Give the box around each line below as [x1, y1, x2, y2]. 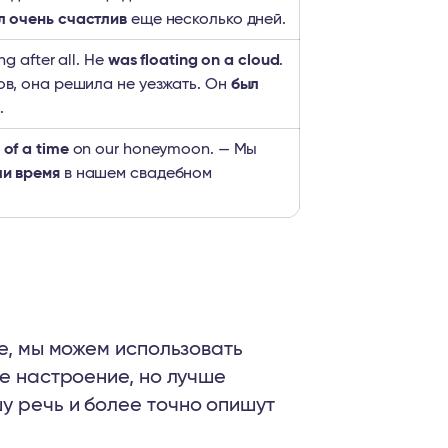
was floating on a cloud [107, 52, 280, 68]
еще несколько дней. [127, 11, 287, 27]
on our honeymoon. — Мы [68, 141, 258, 157]
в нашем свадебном [59, 165, 213, 181]
